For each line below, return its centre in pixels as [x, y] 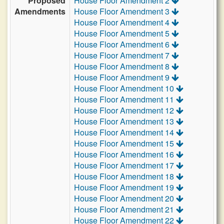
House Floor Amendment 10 [125, 88]
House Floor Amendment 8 [123, 66]
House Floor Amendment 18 [125, 176]
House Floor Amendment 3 [123, 11]
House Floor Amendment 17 [125, 165]
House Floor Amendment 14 [125, 132]
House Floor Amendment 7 [123, 55]
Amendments [40, 11]
